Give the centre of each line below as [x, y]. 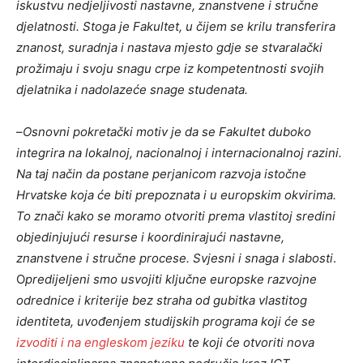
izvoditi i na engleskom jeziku [100, 343]
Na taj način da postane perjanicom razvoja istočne [161, 174]
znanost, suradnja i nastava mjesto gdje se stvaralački [169, 48]
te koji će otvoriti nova [250, 343]
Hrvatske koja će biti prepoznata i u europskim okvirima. [176, 195]
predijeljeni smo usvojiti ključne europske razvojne [171, 280]
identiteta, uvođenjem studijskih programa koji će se [166, 322]
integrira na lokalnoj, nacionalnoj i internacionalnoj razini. [179, 153]
